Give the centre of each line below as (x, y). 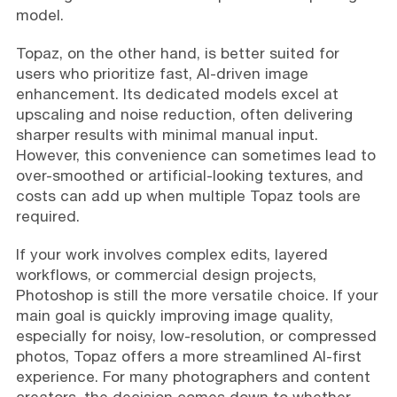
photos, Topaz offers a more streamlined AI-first (188, 356)
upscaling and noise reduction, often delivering (184, 114)
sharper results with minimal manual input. (167, 134)
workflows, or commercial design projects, (166, 274)
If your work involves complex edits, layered (171, 254)
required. (47, 216)
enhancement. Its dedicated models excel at (177, 93)
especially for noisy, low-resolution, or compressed (196, 335)
